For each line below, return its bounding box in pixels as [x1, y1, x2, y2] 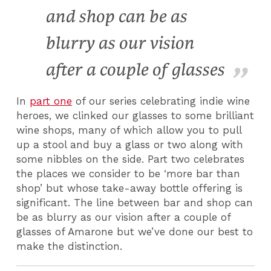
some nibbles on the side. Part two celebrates [16, 152, 245, 165]
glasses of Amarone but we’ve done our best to [16, 225, 253, 238]
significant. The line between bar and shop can [16, 196, 253, 209]
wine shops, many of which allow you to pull [16, 123, 242, 136]
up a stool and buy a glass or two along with [16, 138, 244, 151]
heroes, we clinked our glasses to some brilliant [16, 109, 255, 122]
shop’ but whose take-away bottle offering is [16, 181, 243, 194]
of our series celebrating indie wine [72, 94, 250, 107]
